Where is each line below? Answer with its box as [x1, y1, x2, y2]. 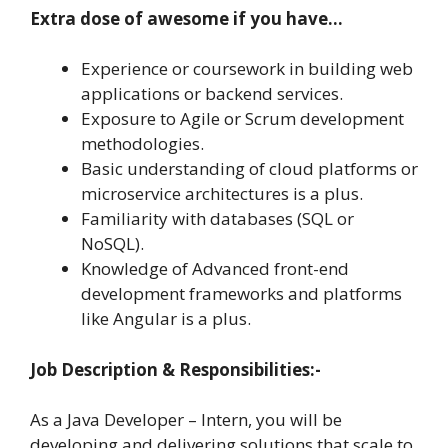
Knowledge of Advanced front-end [81, 257, 349, 281]
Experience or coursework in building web [81, 57, 413, 81]
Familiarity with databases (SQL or [81, 207, 354, 231]
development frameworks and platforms [81, 282, 402, 306]
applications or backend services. [81, 82, 343, 106]
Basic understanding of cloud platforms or [81, 157, 418, 181]
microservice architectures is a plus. [81, 182, 363, 206]
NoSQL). [81, 232, 144, 256]
